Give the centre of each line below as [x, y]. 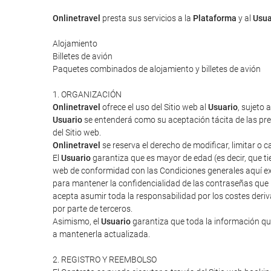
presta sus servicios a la [147, 18]
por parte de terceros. [93, 209]
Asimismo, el [77, 221]
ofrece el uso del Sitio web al [154, 107]
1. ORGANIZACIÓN [87, 94]
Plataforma [215, 18]
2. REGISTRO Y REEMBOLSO [105, 260]
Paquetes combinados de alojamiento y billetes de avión [157, 69]
